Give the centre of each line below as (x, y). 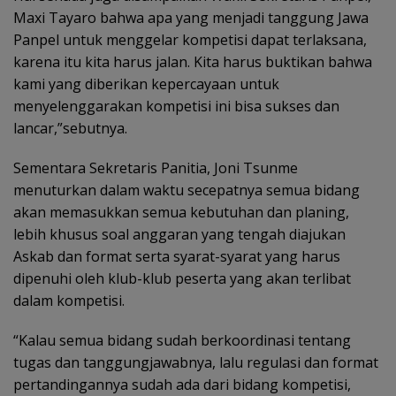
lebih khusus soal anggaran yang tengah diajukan (179, 234)
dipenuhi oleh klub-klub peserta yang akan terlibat (182, 278)
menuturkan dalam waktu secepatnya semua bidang (187, 190)
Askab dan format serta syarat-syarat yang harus (177, 256)
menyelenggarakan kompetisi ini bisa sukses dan (176, 106)
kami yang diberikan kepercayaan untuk (146, 84)
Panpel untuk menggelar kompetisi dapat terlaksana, (190, 40)
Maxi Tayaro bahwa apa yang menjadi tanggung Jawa (191, 18)
